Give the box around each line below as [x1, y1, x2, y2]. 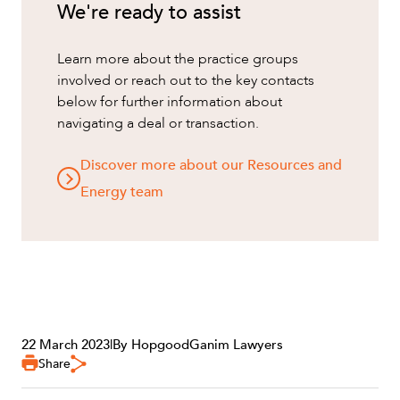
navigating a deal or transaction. [57, 113, 259, 134]
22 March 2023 [21, 336, 110, 354]
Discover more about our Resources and [80, 155, 342, 176]
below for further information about [57, 92, 282, 112]
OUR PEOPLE [21, 202, 100, 220]
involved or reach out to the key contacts [57, 71, 314, 91]
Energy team [80, 182, 163, 203]
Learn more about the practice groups [57, 49, 298, 70]
